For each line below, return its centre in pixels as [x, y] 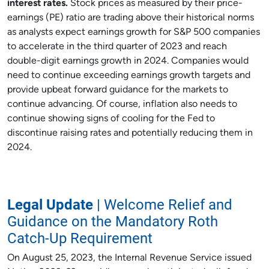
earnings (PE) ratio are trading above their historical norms [131, 18]
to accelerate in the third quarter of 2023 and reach [117, 47]
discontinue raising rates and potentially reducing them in [130, 133]
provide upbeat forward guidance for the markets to [118, 90]
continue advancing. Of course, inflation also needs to [122, 104]
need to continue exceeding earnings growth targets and [129, 76]
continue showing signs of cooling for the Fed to [111, 119]
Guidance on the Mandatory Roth [113, 221]
